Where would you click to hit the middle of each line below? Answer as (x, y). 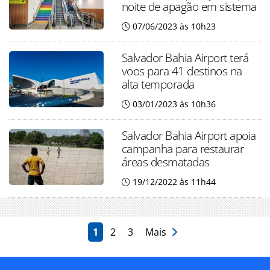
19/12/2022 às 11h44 (174, 182)
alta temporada (158, 84)
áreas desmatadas (165, 162)
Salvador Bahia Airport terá (185, 58)
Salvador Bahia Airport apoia (189, 135)
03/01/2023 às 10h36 (174, 104)
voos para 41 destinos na (182, 71)
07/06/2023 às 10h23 (174, 26)
